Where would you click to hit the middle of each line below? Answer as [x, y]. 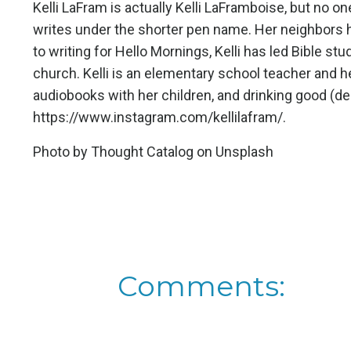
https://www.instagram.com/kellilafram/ [158, 117]
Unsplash [244, 151]
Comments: [201, 286]
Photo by [62, 151]
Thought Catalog [142, 151]
